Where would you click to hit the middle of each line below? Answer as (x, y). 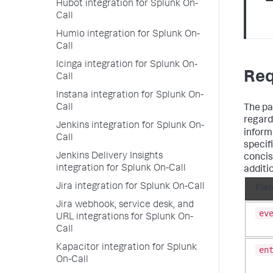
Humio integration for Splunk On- (128, 35)
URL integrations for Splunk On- (125, 218)
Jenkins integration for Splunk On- (130, 126)
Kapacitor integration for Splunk (126, 248)
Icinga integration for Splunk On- (127, 65)
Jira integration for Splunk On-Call (130, 187)
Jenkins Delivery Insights (109, 157)
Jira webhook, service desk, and (125, 205)
